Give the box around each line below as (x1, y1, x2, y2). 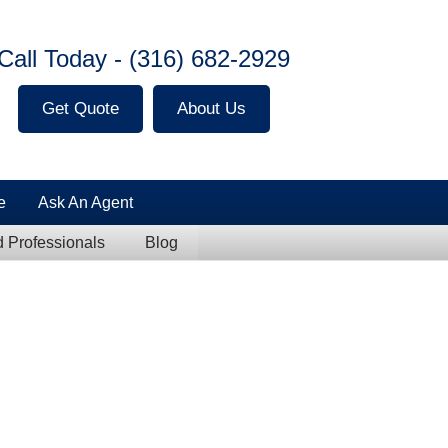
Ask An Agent (38, 194, 133, 211)
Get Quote (41, 99, 119, 118)
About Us (176, 99, 246, 118)
